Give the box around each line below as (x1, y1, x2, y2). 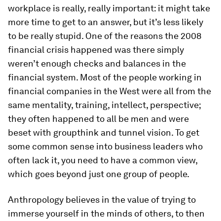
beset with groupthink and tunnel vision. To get (8, 127, 199, 138)
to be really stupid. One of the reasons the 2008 (8, 31, 202, 41)
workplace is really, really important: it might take (8, 3, 210, 14)
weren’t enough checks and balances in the (8, 58, 186, 69)
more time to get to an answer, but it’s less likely (8, 17, 203, 28)
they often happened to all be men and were (8, 113, 189, 124)
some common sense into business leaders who (8, 141, 203, 152)
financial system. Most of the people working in (8, 72, 202, 83)
